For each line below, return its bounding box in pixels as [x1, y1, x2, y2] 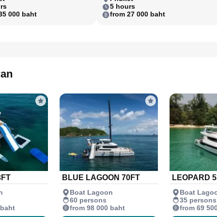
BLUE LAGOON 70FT [62, 173, 140, 182]
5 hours [109, 2, 135, 10]
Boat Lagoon [70, 188, 113, 196]
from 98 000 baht [70, 203, 125, 212]
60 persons [70, 196, 107, 204]
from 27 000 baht [109, 10, 165, 18]
